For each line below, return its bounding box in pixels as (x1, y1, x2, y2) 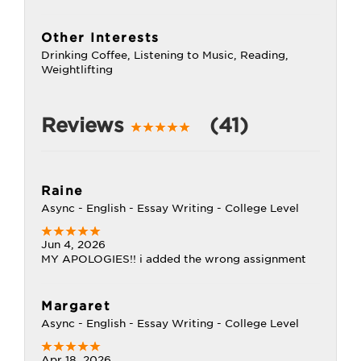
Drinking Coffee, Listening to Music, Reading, (41, 49, 288, 61)
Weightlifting (41, 64, 113, 76)
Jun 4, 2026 (41, 239, 106, 251)
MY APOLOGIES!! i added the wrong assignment (41, 253, 306, 265)
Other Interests (41, 31, 160, 45)
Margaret (41, 299, 110, 313)
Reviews (41, 114, 131, 137)
